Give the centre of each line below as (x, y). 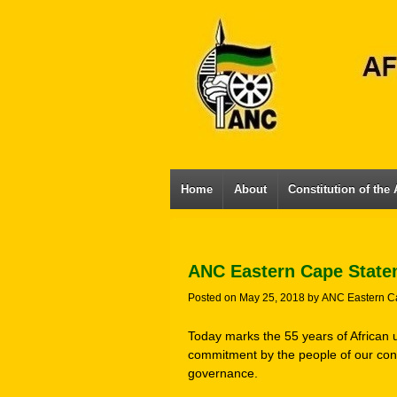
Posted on (214, 298)
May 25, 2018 (272, 298)
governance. (223, 374)
